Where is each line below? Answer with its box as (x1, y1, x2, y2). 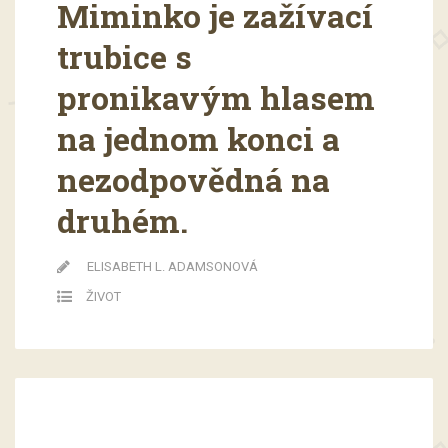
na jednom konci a (56, 117, 340, 161)
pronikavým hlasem (56, 76, 375, 120)
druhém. (56, 199, 188, 243)
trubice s (56, 35, 192, 79)
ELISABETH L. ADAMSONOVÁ (86, 259, 258, 275)
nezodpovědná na (56, 158, 330, 202)
